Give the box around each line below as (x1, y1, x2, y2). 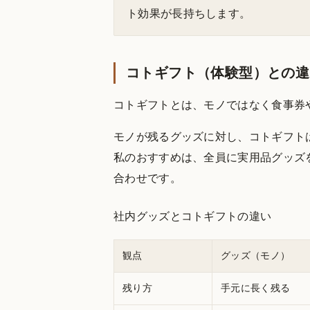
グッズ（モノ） (221, 250, 291, 261)
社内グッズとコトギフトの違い (113, 210, 272, 222)
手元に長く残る (221, 282, 291, 293)
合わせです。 (113, 172, 181, 184)
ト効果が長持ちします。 (127, 7, 251, 19)
